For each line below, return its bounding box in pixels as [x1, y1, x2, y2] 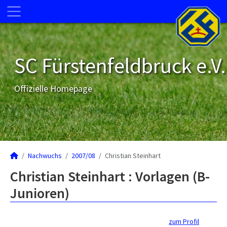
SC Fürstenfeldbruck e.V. [14, 52, 226, 79]
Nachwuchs [28, 151, 62, 160]
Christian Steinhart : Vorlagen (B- [10, 167, 210, 185]
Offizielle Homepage [14, 83, 92, 94]
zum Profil [169, 217, 199, 226]
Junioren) [10, 184, 69, 202]
